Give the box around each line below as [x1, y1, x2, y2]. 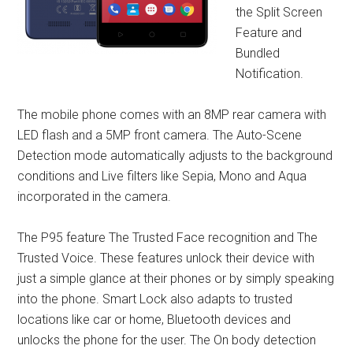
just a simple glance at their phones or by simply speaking [17, 271, 335, 287]
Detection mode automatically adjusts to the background [17, 148, 333, 164]
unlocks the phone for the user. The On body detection [17, 333, 317, 348]
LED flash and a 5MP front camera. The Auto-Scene [17, 128, 303, 143]
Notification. [236, 66, 304, 82]
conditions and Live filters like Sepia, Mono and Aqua [17, 169, 307, 184]
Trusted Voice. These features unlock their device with [17, 251, 315, 266]
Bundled [236, 46, 281, 61]
